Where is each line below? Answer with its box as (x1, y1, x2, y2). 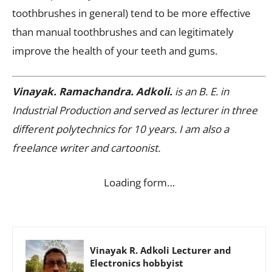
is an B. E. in (172, 84, 229, 99)
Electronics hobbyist (90, 257, 183, 270)
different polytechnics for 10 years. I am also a (12, 122, 229, 137)
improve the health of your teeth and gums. (12, 43, 217, 58)
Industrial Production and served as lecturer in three (12, 103, 257, 118)
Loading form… (103, 175, 175, 190)
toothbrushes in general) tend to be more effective (12, 5, 251, 20)
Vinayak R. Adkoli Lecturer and (90, 244, 231, 257)
